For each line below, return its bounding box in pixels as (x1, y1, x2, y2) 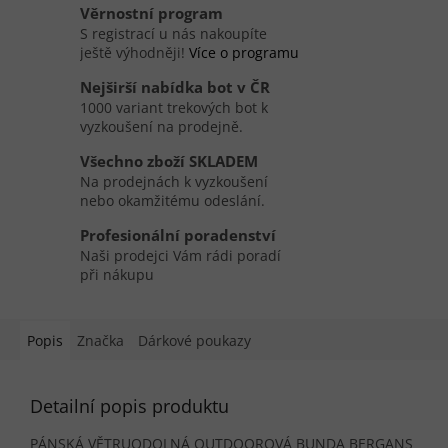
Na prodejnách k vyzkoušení (80, 172, 268, 192)
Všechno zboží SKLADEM (80, 151, 258, 173)
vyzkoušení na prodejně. (80, 117, 243, 137)
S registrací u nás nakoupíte (80, 24, 267, 44)
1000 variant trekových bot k (80, 98, 268, 118)
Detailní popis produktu (30, 394, 229, 419)
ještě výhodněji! (80, 43, 189, 63)
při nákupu (80, 265, 154, 285)
